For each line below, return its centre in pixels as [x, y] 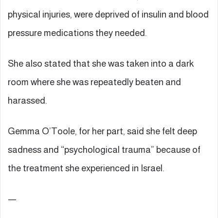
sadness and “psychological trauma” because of [104, 149]
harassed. [27, 100]
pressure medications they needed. [77, 33]
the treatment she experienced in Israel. [86, 168]
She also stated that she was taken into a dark [101, 63]
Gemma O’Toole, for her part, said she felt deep [102, 131]
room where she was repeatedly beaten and [94, 82]
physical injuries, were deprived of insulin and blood [108, 14]
